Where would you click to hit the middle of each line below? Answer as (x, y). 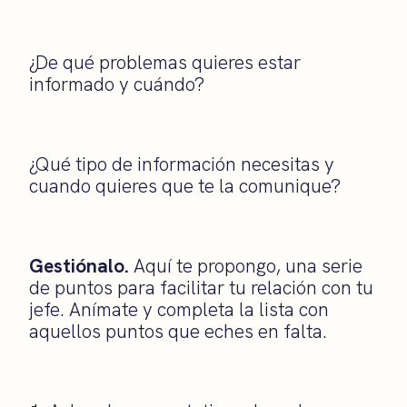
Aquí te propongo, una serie (246, 265)
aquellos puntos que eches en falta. (178, 331)
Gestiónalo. (79, 265)
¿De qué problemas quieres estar (165, 62)
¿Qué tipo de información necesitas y (182, 164)
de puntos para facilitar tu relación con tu (201, 287)
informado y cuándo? (117, 84)
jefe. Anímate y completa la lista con (179, 309)
